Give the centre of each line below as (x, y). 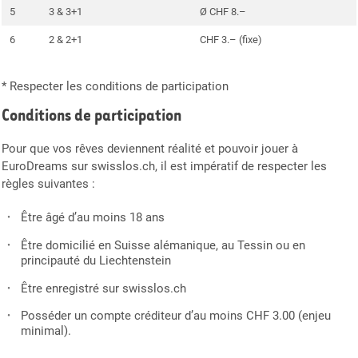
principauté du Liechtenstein (96, 260)
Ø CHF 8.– (223, 11)
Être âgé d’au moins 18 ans (93, 217)
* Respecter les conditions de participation (115, 86)
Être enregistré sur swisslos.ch (104, 288)
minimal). (46, 331)
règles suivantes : (48, 184)
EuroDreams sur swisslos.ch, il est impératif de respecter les (164, 167)
